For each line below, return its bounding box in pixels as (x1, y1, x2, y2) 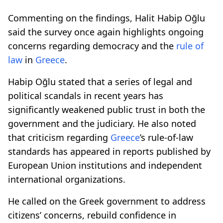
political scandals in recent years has (8, 89, 163, 102)
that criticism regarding (8, 131, 111, 143)
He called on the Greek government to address (8, 195, 206, 207)
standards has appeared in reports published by (8, 145, 211, 157)
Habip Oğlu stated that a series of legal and (8, 75, 192, 88)
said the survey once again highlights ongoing (8, 25, 204, 38)
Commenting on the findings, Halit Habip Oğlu (8, 11, 205, 24)
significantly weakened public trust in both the (8, 103, 205, 115)
